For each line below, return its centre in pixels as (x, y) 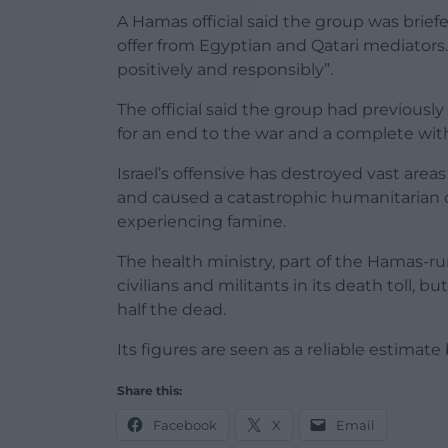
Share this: (149, 391)
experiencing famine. (201, 222)
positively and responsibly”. (225, 70)
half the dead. (171, 310)
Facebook (185, 425)
